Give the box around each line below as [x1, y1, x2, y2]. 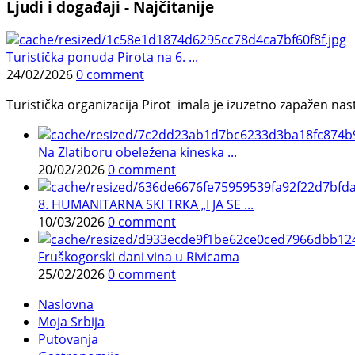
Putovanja [38, 330, 98, 349]
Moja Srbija [38, 313, 105, 331]
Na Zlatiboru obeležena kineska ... [38, 143, 237, 162]
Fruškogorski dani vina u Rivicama [38, 248, 239, 266]
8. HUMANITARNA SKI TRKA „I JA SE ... [38, 196, 254, 214]
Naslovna [38, 296, 94, 314]
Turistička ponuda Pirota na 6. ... [6, 48, 198, 67]
